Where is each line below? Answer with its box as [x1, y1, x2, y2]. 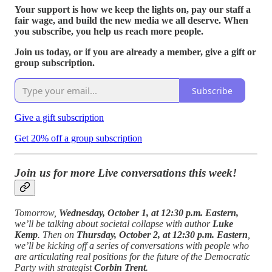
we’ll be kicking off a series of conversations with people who [15, 240, 249, 251]
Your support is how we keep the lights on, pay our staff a [15, 4, 251, 15]
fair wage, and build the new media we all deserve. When [15, 15, 248, 26]
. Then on [38, 229, 76, 240]
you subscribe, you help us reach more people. [15, 26, 203, 37]
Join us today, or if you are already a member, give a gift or [15, 47, 256, 58]
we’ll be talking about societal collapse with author [15, 218, 212, 229]
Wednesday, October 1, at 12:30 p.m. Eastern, [59, 207, 239, 218]
